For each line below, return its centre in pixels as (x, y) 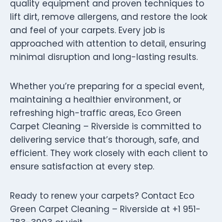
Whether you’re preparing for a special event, (107, 86)
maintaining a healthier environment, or (96, 99)
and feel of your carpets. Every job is (87, 30)
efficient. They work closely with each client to (109, 153)
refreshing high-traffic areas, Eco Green (96, 113)
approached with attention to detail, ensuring (108, 43)
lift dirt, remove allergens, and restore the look (109, 17)
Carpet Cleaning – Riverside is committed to (106, 126)
